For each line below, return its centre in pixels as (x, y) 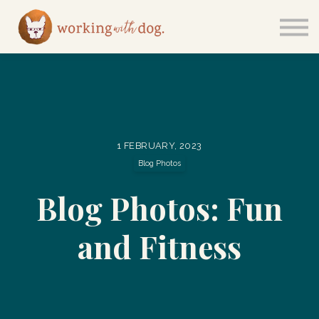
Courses (159, 12)
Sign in (159, 37)
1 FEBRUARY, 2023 (159, 146)
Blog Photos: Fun (159, 208)
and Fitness (159, 247)
